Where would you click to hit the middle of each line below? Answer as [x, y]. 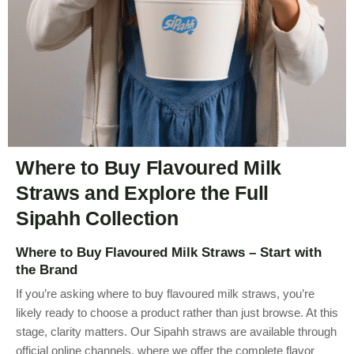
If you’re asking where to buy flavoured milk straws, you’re [165, 294]
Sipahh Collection [97, 218]
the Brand [47, 269]
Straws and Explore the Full [143, 193]
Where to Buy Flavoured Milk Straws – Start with [169, 252]
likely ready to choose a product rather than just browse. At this [177, 313]
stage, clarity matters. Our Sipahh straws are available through [176, 331]
